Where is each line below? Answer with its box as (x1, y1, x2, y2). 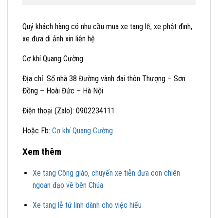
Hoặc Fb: (22, 126, 52, 136)
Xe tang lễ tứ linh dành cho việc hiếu (32, 200, 142, 210)
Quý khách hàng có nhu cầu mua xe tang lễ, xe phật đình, (22, 22, 192, 32)
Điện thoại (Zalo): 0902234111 (22, 106, 115, 116)
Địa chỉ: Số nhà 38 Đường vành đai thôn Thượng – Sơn (22, 74, 185, 84)
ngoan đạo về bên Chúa (32, 181, 103, 190)
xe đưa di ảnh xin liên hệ (22, 34, 95, 44)
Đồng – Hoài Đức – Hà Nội (22, 86, 103, 96)
